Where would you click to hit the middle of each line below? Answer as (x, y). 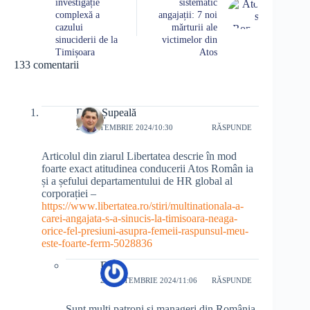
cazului (69, 27)
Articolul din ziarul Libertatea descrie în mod (139, 156)
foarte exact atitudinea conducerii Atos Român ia (147, 168)
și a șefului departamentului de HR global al (137, 181)
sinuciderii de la (86, 39)
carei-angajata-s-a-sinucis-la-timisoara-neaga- (139, 218)
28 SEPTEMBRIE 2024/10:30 (125, 128)
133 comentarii (46, 64)
